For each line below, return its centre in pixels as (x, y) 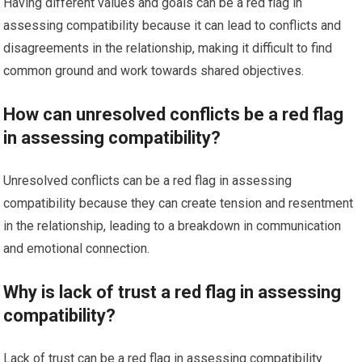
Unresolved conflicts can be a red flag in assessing (148, 180)
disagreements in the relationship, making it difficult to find (168, 48)
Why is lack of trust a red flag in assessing (173, 292)
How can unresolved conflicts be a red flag (174, 114)
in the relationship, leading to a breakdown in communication (173, 225)
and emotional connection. (77, 248)
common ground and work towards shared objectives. (154, 70)
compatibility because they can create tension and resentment (179, 203)
